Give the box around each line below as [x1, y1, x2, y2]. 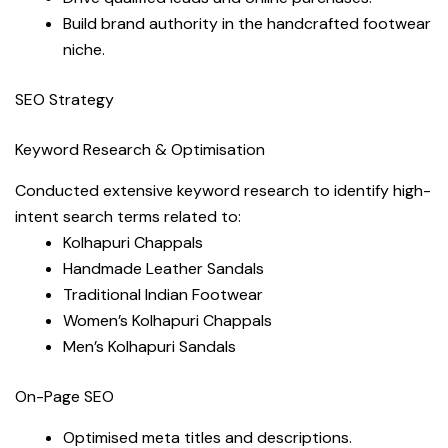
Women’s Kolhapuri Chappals [63, 309, 272, 331]
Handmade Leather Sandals [63, 257, 264, 279]
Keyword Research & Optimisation [15, 139, 265, 161]
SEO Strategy [15, 89, 114, 111]
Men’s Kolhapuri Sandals [63, 335, 236, 357]
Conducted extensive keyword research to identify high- [15, 179, 431, 201]
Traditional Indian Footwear [63, 283, 263, 305]
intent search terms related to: [15, 205, 241, 227]
